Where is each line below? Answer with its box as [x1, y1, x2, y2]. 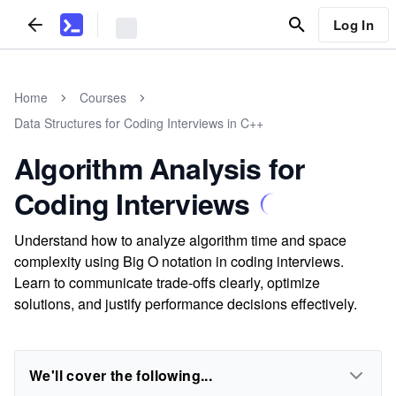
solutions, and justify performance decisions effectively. [14, 293, 357, 314]
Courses [80, 88, 126, 106]
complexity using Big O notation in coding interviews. [14, 251, 344, 271]
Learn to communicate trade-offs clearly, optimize [14, 272, 320, 293]
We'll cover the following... [29, 365, 213, 385]
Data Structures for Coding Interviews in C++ [14, 114, 263, 132]
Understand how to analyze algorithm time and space [14, 230, 346, 250]
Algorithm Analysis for [14, 148, 305, 188]
